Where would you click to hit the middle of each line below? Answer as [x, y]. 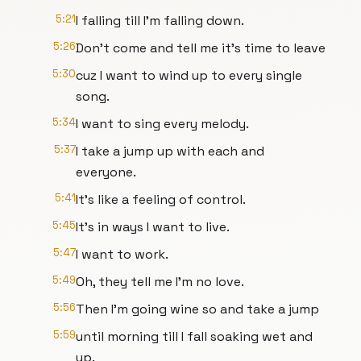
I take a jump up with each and [170, 151]
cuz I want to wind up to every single [189, 75]
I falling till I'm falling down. [160, 21]
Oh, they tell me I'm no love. [160, 282]
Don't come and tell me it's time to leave [201, 48]
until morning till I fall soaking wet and [194, 336]
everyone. [106, 172]
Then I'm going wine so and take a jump [197, 309]
